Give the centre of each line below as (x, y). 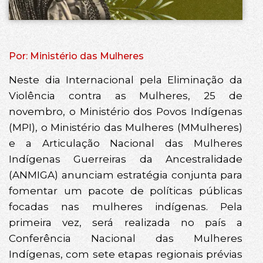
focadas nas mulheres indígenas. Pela (126, 207)
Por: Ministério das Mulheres (76, 56)
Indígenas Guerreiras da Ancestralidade (126, 159)
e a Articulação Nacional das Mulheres (126, 144)
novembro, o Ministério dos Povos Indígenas (126, 112)
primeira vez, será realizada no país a (126, 223)
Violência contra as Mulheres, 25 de (126, 96)
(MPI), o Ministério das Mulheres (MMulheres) (126, 128)
